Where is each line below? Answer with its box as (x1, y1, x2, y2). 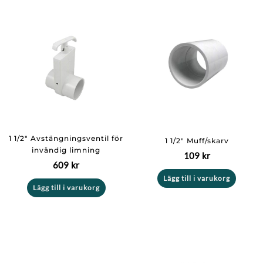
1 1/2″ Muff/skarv (164, 136, 229, 145)
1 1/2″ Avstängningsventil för (9, 133, 124, 143)
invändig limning (32, 145, 101, 154)
